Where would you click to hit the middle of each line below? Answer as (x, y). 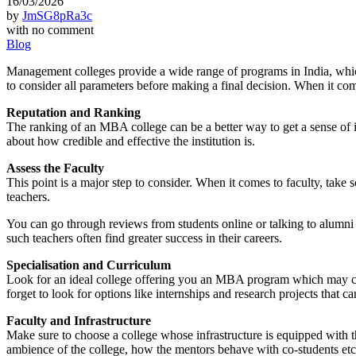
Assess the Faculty (55, 168)
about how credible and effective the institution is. (131, 141)
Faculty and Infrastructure (79, 320)
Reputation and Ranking (74, 112)
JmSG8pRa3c (57, 15)
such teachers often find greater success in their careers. (144, 238)
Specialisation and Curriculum (89, 265)
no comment (63, 29)
